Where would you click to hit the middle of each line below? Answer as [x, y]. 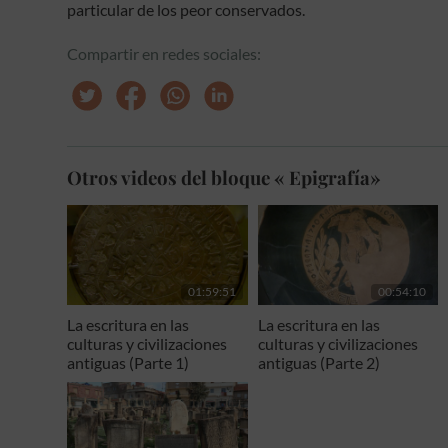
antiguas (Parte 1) [128, 362]
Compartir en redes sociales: [164, 54]
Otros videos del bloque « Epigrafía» [224, 178]
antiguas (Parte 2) [318, 362]
